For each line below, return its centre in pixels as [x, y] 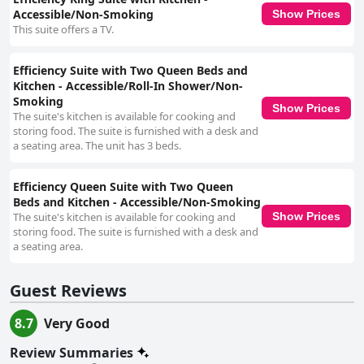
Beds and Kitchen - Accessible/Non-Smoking [137, 202]
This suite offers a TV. [63, 30]
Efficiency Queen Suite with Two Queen [123, 187]
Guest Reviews [68, 291]
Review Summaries [71, 353]
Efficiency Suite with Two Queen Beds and [130, 71]
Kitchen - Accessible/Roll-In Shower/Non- [128, 86]
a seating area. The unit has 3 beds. [97, 146]
